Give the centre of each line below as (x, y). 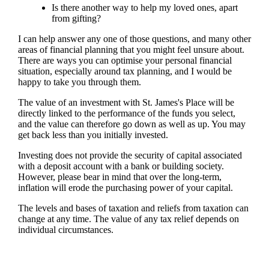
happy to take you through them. (79, 82)
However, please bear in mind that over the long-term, (119, 177)
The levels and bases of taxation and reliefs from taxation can (133, 208)
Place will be (208, 102)
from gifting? (76, 18)
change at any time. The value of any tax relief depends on (128, 219)
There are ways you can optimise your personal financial (125, 60)
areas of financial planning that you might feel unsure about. (131, 49)
